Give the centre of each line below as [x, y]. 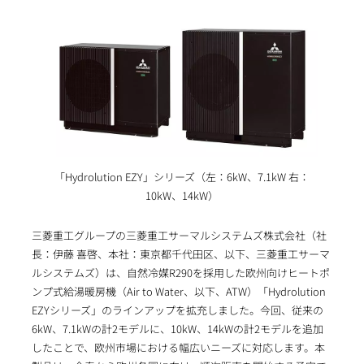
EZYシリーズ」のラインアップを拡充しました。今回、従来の [177, 310]
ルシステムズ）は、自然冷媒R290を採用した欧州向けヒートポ [180, 272]
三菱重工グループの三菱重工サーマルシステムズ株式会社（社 [179, 235]
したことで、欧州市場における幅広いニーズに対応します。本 [178, 347]
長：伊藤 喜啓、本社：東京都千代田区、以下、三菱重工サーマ [180, 253]
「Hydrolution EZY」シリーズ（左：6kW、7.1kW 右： [182, 176]
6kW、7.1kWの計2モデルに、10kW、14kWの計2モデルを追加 [177, 328]
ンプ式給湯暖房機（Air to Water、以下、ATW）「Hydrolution [178, 291]
